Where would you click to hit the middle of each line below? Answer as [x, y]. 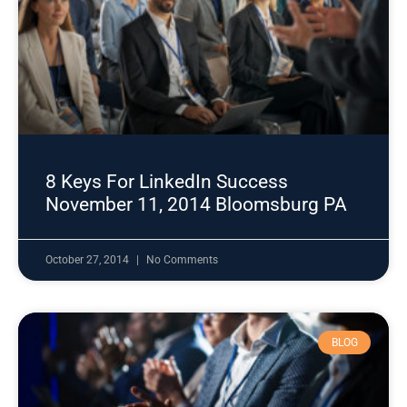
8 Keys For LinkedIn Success [167, 182]
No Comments [182, 260]
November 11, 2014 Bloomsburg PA [196, 204]
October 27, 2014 [89, 260]
